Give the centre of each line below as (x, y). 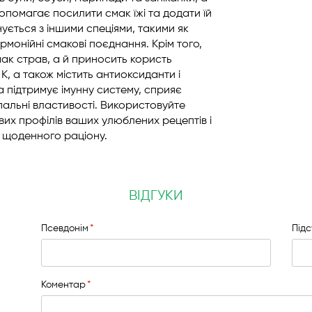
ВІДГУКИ (156, 196)
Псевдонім (65, 228)
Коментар (63, 285)
